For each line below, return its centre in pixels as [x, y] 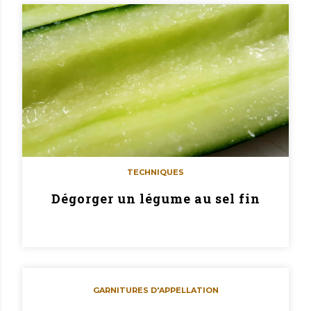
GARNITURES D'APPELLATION [155, 290]
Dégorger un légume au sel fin [155, 199]
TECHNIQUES [155, 172]
